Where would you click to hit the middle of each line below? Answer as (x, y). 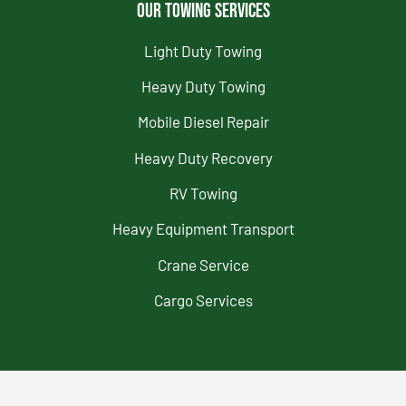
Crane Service (203, 264)
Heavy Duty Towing (203, 86)
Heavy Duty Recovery (203, 157)
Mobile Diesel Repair (203, 122)
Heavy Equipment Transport (203, 229)
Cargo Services (203, 300)
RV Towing (203, 193)
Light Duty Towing (203, 50)
